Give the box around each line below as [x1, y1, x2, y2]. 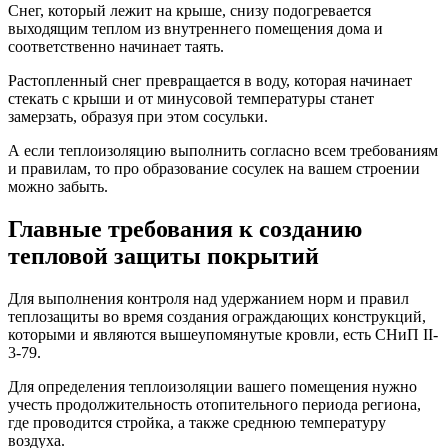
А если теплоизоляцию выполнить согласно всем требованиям [8, 141, 438, 159]
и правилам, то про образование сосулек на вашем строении [8, 159, 420, 177]
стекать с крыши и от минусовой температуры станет [8, 89, 374, 107]
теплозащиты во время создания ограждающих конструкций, [8, 307, 426, 325]
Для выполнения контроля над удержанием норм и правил [8, 289, 409, 307]
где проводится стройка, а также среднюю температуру [8, 413, 386, 431]
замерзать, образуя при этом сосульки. [8, 107, 268, 125]
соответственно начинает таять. [8, 37, 224, 55]
